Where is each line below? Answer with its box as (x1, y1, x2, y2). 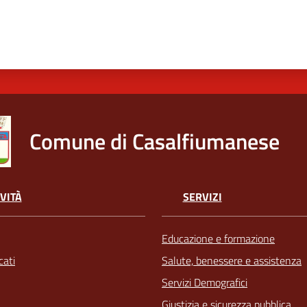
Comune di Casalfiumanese (29, 125, 280, 158)
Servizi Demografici (162, 273, 247, 291)
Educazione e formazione (162, 230, 275, 247)
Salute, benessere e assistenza (162, 251, 302, 269)
